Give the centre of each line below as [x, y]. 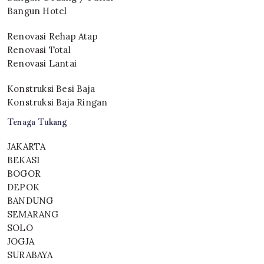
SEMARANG [33, 214]
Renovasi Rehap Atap [52, 36]
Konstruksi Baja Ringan [57, 102]
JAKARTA [27, 146]
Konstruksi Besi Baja [51, 89]
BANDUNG [30, 201]
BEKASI [24, 160]
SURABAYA [30, 255]
